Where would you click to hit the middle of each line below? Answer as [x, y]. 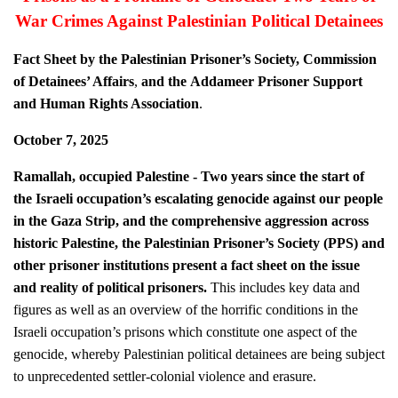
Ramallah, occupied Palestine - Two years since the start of [190, 176]
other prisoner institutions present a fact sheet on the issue [187, 265]
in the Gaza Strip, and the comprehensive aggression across [192, 221]
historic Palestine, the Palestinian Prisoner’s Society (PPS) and [200, 243]
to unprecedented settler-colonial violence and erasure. [166, 376]
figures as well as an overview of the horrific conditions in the [187, 310]
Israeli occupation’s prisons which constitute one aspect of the [186, 332]
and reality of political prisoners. [113, 287]
